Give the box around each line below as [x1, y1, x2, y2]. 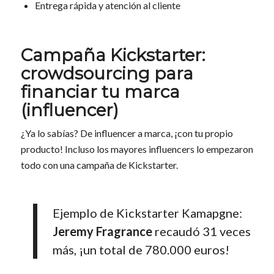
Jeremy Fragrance [52, 224, 152, 239]
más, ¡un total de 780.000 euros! [52, 242, 229, 257]
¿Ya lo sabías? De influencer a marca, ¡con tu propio [20, 127, 233, 139]
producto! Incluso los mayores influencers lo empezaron [20, 143, 253, 155]
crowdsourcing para [20, 63, 193, 84]
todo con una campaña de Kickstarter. [20, 159, 178, 171]
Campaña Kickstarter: [20, 45, 205, 66]
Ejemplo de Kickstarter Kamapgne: [52, 206, 242, 221]
